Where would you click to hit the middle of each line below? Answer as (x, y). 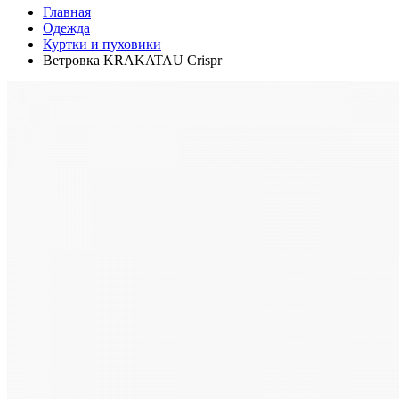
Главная (67, 12)
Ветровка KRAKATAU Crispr (132, 60)
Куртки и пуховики (102, 44)
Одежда (66, 28)
